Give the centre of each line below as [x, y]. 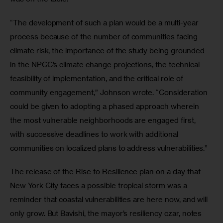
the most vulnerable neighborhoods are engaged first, [104, 120]
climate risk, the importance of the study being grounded [108, 50]
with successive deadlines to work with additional [95, 134]
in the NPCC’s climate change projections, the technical [106, 64]
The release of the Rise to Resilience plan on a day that [106, 172]
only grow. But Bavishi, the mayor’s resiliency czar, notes [107, 214]
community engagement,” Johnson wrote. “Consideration [110, 92]
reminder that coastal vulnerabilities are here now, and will [110, 200]
